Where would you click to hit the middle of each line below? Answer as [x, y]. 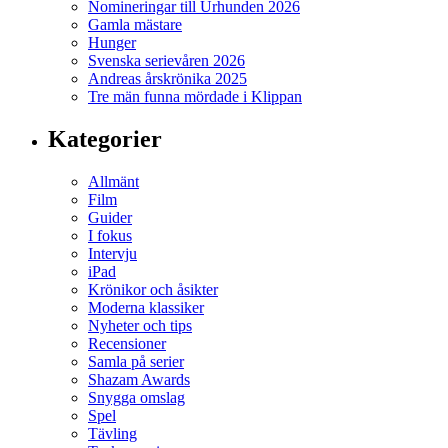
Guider [110, 218]
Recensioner [127, 344]
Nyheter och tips [140, 326]
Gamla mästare [135, 25]
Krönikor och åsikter [153, 290]
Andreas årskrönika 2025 [167, 79]
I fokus [110, 236]
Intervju [112, 254]
